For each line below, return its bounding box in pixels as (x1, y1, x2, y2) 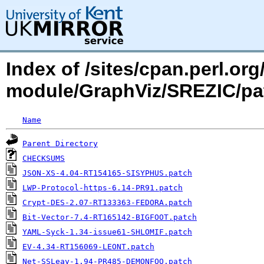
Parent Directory (22, 139, 98, 148)
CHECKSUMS (22, 154, 65, 163)
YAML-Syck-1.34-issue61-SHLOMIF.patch (22, 227, 192, 236)
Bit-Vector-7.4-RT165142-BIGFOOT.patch (22, 213, 197, 222)
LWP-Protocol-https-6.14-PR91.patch (22, 183, 183, 192)
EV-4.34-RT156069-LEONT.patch (22, 242, 154, 251)
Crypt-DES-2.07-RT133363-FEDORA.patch (22, 198, 192, 207)
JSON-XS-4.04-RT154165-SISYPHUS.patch (22, 169, 192, 177)
